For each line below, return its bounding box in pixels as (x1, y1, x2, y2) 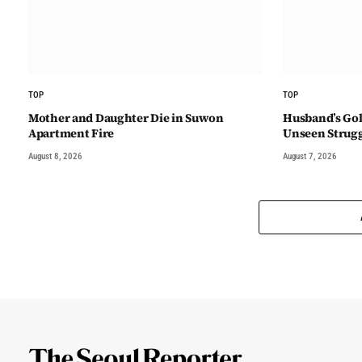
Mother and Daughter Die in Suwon (28, 109, 224, 126)
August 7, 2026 (283, 150, 338, 162)
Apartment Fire (28, 124, 114, 141)
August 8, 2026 (28, 150, 82, 162)
